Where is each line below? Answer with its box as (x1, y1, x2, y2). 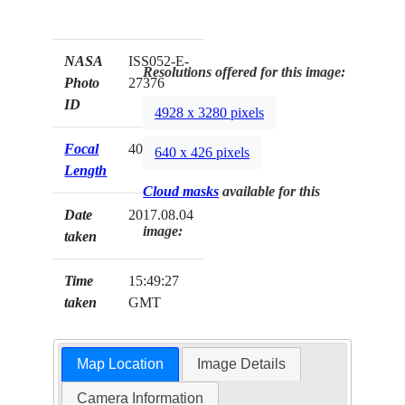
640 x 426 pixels (155, 145, 250, 161)
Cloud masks (143, 184, 220, 200)
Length (64, 163, 108, 179)
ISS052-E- (128, 53, 190, 70)
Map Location (76, 356, 164, 372)
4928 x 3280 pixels (155, 105, 265, 121)
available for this (219, 184, 321, 200)
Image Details (197, 356, 287, 372)
